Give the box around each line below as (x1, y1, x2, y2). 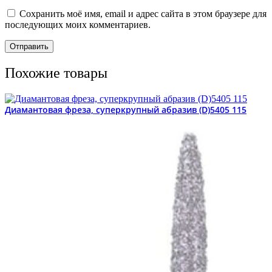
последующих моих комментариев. (5, 19, 151, 30)
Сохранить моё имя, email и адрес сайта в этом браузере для (19, 8, 267, 19)
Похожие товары (5, 64, 107, 81)
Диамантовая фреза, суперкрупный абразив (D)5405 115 (5, 103, 246, 115)
